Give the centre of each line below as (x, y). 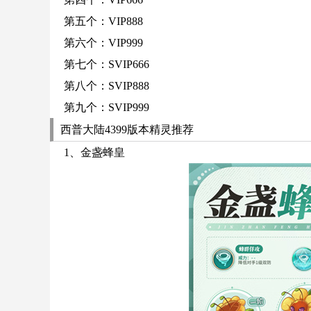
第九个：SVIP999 (107, 107)
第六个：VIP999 (103, 43)
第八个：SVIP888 (107, 86)
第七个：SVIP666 (107, 64)
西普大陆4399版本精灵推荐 (127, 129)
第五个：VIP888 (103, 21)
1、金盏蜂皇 (94, 152)
